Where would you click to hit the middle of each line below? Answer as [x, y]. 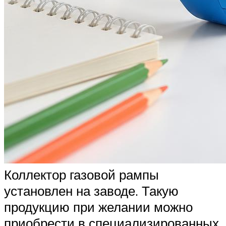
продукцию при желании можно [98, 207]
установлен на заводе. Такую [91, 191]
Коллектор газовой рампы [81, 175]
